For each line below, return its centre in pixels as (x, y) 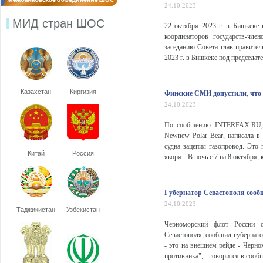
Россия (83, 153)
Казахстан (36, 92)
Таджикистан (36, 210)
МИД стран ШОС (58, 23)
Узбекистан (83, 210)
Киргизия (83, 92)
